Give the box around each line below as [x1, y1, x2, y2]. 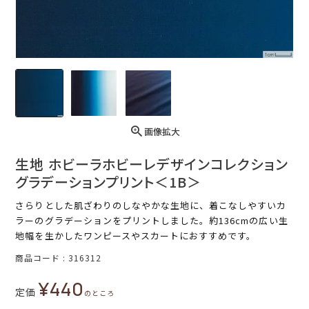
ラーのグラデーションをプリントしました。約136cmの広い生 [15, 214, 288, 228]
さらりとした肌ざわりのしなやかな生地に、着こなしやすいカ [15, 199, 287, 212]
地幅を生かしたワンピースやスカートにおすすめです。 [15, 229, 257, 243]
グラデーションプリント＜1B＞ [15, 172, 202, 192]
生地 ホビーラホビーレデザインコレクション [15, 154, 289, 175]
